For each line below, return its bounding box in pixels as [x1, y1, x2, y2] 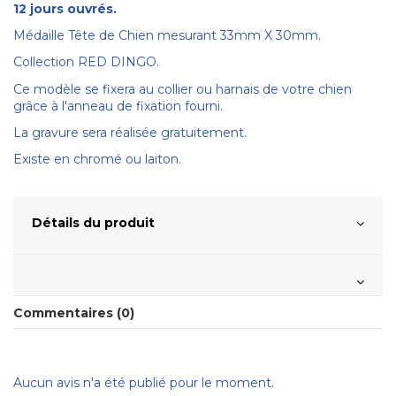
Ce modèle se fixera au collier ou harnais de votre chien [13, 80, 352, 97]
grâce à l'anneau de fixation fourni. [13, 97, 223, 114]
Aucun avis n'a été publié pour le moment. [13, 375, 274, 392]
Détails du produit [32, 215, 155, 232]
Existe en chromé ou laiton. [13, 150, 181, 167]
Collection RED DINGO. [13, 54, 159, 71]
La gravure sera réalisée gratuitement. [13, 124, 247, 141]
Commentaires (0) [13, 305, 134, 322]
